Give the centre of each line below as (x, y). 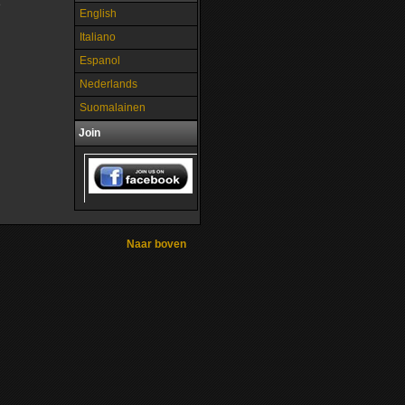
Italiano (98, 37)
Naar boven (156, 244)
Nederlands (108, 84)
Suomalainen (113, 108)
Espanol (100, 61)
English (98, 14)
